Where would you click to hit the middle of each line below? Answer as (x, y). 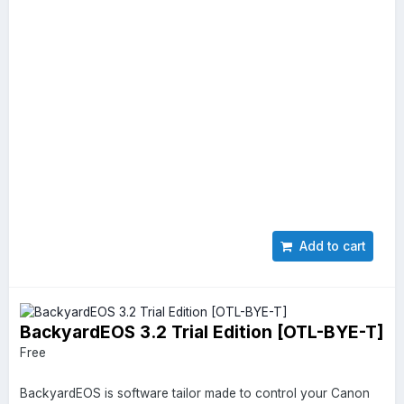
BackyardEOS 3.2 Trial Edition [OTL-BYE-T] (202, 331)
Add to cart (329, 246)
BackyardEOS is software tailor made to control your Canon (195, 393)
